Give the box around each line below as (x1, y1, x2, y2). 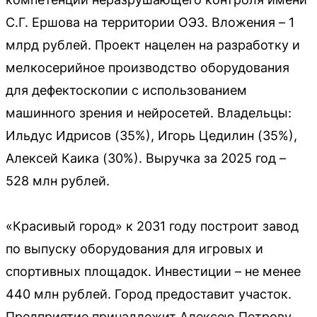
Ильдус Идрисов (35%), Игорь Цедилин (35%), (6, 128, 297, 143)
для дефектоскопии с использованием (6, 83, 247, 98)
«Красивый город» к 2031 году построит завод (6, 219, 299, 234)
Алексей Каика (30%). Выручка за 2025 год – (6, 151, 286, 166)
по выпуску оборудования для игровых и (6, 241, 263, 256)
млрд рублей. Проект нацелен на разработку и (6, 38, 300, 52)
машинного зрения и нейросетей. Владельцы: (6, 105, 292, 120)
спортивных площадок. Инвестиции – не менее (6, 264, 301, 279)
